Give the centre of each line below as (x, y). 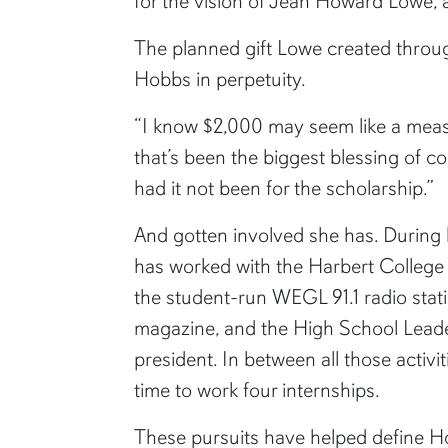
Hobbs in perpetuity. (220, 78)
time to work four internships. (257, 389)
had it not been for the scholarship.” (284, 187)
